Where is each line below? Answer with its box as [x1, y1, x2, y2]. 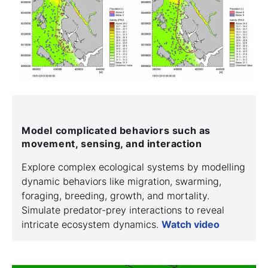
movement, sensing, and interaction [22, 138, 202, 150]
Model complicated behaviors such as [22, 124, 211, 137]
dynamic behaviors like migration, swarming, [22, 175, 221, 188]
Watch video [162, 218, 220, 231]
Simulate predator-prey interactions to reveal [22, 204, 224, 217]
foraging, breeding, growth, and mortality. [22, 190, 209, 202]
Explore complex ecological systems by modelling [22, 161, 245, 173]
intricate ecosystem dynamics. [22, 218, 162, 231]
